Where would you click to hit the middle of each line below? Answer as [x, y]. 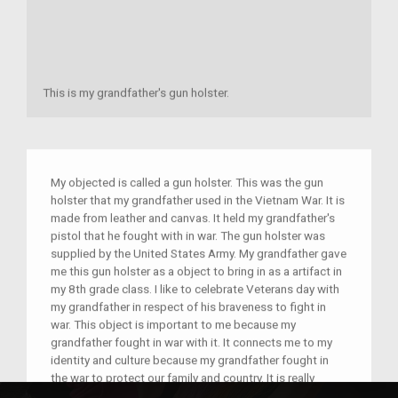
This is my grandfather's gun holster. [136, 93]
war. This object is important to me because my [173, 325]
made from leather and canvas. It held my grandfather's [193, 218]
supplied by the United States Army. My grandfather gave [199, 254]
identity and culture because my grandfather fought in [190, 360]
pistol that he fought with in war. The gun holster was [188, 236]
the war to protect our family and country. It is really [183, 378]
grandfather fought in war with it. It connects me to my [191, 342]
